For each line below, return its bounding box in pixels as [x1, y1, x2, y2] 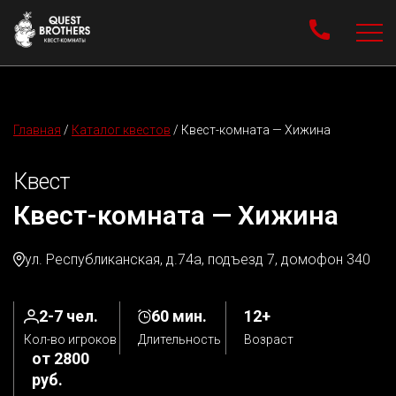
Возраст [244, 331, 293, 346]
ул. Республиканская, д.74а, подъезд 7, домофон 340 [25, 250, 370, 268]
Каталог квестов [72, 122, 171, 137]
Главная [13, 122, 61, 137]
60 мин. [151, 306, 207, 325]
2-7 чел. [39, 306, 98, 325]
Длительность [138, 331, 221, 346]
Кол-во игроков [24, 331, 117, 346]
